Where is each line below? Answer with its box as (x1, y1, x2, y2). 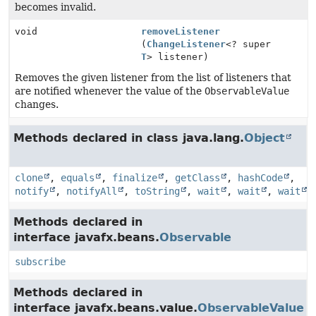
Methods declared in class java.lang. (13, 131, 244, 145)
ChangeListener (147, 39, 226, 49)
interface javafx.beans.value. (13, 301, 197, 315)
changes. (15, 99, 59, 110)
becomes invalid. (15, 1, 96, 13)
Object (244, 131, 285, 145)
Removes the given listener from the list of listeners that (15, 72, 291, 83)
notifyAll (66, 186, 117, 197)
